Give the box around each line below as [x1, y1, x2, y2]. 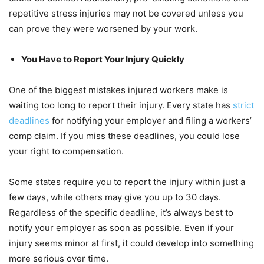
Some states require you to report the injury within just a [9, 176, 245, 188]
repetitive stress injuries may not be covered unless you [9, 8, 243, 19]
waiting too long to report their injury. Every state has [9, 100, 233, 111]
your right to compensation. [9, 146, 124, 157]
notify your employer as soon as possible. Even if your [9, 222, 234, 234]
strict [233, 100, 254, 111]
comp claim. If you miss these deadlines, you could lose [9, 130, 240, 142]
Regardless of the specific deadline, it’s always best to [9, 207, 233, 219]
